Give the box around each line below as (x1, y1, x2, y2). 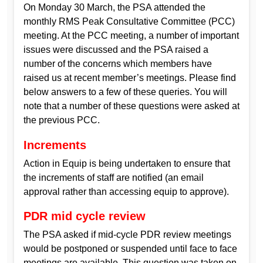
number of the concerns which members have (23, 59, 212, 69)
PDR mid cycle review (23, 210, 146, 223)
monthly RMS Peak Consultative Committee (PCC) (23, 16, 235, 27)
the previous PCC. (23, 115, 100, 126)
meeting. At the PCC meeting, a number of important (23, 31, 239, 41)
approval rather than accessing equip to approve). (23, 186, 229, 197)
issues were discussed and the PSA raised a (23, 45, 208, 55)
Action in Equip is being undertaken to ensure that (23, 158, 230, 168)
